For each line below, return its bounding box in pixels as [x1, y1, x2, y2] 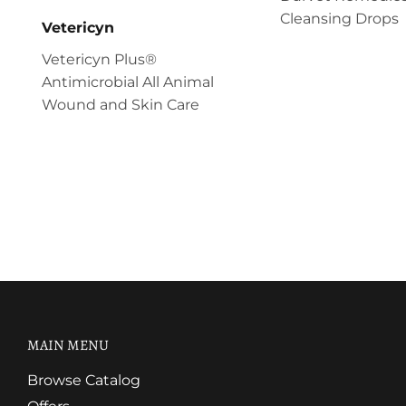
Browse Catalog [27, 371, 140, 389]
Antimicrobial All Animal [42, 72, 214, 91]
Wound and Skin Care [42, 95, 199, 113]
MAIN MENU [27, 334, 109, 355]
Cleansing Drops [279, 9, 399, 27]
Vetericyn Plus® [42, 50, 157, 68]
